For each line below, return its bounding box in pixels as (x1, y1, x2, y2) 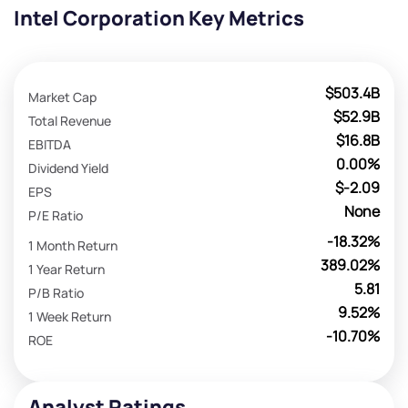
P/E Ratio (28, 206, 83, 224)
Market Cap (28, 87, 97, 106)
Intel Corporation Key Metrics (14, 5, 304, 33)
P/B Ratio (28, 283, 84, 301)
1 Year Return (28, 260, 105, 278)
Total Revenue (28, 111, 111, 129)
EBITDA (28, 135, 71, 153)
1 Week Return (28, 307, 111, 325)
